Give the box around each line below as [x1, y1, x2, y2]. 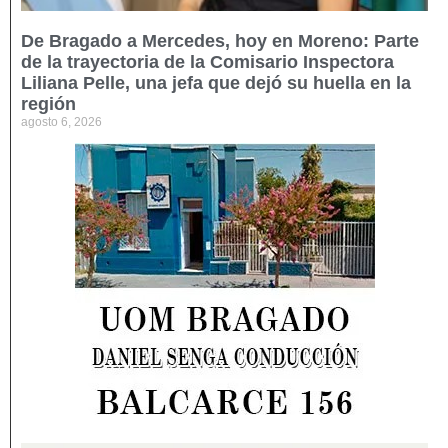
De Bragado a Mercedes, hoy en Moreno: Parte [21, 30, 419, 51]
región [21, 93, 76, 114]
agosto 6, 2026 [21, 114, 102, 129]
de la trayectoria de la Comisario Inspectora [21, 51, 394, 72]
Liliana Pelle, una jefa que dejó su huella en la [21, 72, 411, 93]
